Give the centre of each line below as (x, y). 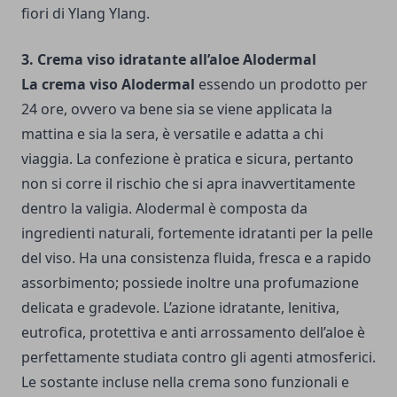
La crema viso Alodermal (108, 84)
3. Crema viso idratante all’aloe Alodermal (169, 59)
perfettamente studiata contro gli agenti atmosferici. (198, 357)
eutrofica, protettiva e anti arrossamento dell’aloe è (193, 332)
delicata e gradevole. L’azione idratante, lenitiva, (180, 307)
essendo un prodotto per (281, 84)
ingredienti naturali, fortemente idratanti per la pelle (197, 233)
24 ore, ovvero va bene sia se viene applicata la (177, 109)
